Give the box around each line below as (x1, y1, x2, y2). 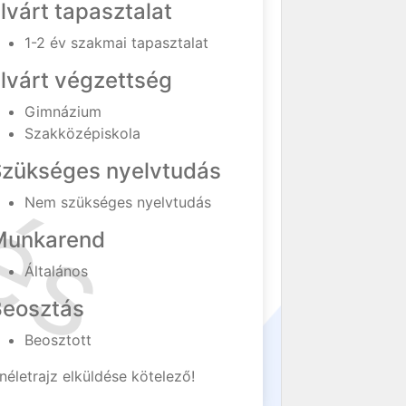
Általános (24, 262, 89, 280)
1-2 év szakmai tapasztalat (24, 34, 209, 52)
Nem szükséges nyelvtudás (24, 193, 212, 211)
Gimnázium (24, 102, 102, 121)
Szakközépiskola (24, 124, 141, 142)
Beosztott (24, 331, 92, 349)
